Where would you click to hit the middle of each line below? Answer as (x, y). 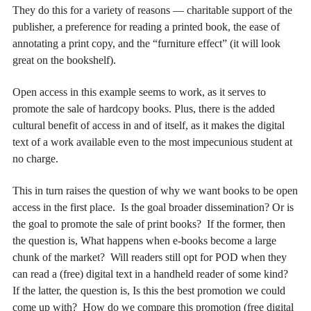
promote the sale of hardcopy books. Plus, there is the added (144, 108)
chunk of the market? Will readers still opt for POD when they (150, 258)
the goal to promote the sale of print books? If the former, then (149, 224)
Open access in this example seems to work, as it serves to (139, 92)
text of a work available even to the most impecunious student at (152, 142)
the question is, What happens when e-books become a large (144, 241)
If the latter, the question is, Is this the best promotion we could (149, 291)
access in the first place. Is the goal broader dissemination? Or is (153, 208)
